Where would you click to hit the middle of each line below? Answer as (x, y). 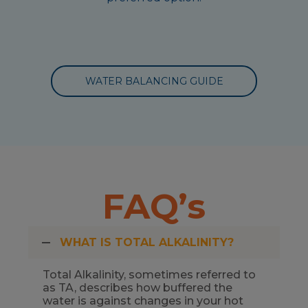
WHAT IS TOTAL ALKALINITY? (147, 243)
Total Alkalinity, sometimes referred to (149, 275)
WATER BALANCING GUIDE (154, 81)
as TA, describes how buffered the (137, 288)
